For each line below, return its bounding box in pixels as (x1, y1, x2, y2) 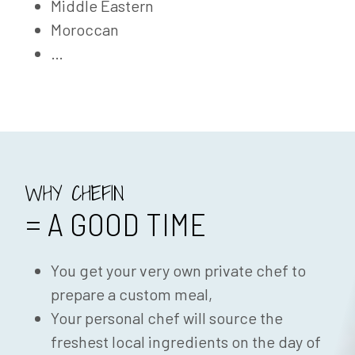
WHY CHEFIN (25, 179, 124, 208)
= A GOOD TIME (25, 204, 206, 243)
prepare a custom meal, (51, 284, 212, 304)
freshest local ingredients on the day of (51, 332, 321, 352)
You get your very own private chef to (51, 261, 306, 281)
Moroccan (51, 20, 119, 40)
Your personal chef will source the (51, 308, 283, 328)
